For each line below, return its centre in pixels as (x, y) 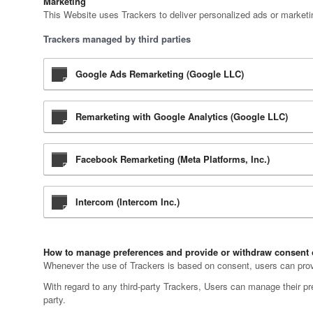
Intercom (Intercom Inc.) (128, 202)
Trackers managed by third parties (117, 39)
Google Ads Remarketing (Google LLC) (160, 74)
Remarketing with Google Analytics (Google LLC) (182, 117)
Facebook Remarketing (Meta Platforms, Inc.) (173, 159)
